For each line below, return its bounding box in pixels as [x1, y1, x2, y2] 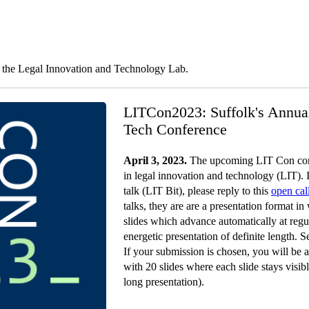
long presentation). [123, 275, 204, 288]
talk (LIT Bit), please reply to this [123, 184, 271, 197]
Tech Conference [123, 120, 227, 138]
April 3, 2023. [123, 154, 187, 166]
